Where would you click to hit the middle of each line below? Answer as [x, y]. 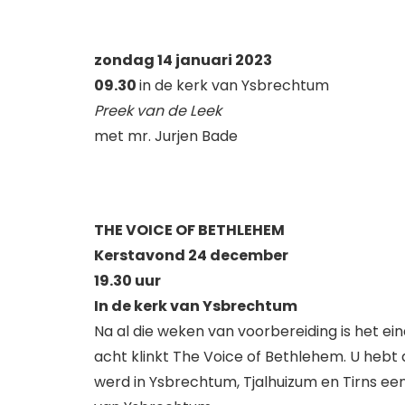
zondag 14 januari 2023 [183, 60]
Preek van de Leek [158, 110]
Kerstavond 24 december [191, 255]
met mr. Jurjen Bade [166, 136]
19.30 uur [127, 280]
